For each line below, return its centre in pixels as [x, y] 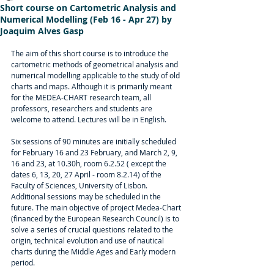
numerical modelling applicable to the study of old [96, 75]
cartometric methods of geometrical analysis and [95, 64]
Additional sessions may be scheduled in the [87, 196]
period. [23, 262]
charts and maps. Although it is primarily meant [92, 86]
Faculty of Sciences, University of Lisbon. [80, 185]
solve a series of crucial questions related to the [93, 229]
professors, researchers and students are [83, 108]
